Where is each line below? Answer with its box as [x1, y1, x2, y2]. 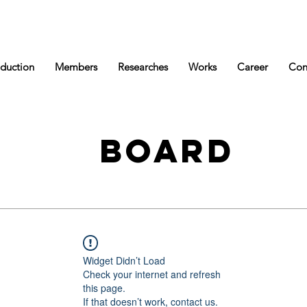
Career [237, 60, 268, 73]
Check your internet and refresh [83, 267, 221, 281]
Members [55, 60, 97, 73]
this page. [83, 281, 125, 295]
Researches [118, 60, 168, 73]
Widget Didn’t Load [83, 254, 165, 267]
